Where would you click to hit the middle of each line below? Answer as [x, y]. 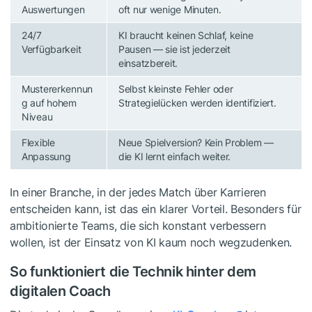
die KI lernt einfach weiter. [175, 156]
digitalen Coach [60, 291]
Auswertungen [53, 9]
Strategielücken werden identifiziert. [197, 102]
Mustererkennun [57, 88]
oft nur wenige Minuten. [170, 9]
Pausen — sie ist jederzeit [174, 49]
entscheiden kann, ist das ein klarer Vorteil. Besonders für [156, 209]
